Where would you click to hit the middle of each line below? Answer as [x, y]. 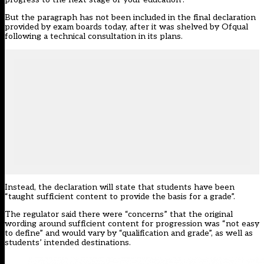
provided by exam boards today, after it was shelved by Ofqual [126, 27]
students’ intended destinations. [68, 243]
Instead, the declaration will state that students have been [120, 187]
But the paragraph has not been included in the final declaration [130, 18]
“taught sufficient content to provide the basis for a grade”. [120, 197]
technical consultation [93, 37]
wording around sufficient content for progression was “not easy [132, 224]
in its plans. [159, 37]
